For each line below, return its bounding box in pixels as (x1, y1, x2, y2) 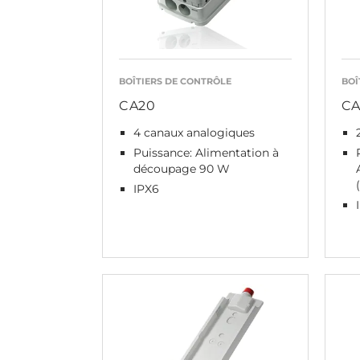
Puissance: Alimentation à (133, 145, 279, 160)
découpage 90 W (133, 161, 230, 176)
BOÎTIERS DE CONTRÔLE (119, 75, 231, 87)
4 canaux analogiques (133, 125, 255, 140)
